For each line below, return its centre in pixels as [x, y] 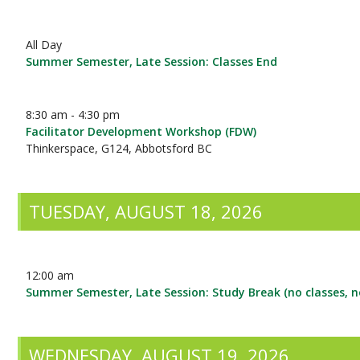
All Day [44, 45]
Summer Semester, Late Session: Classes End [152, 61]
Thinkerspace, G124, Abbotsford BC [119, 148]
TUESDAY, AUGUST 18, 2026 [146, 211]
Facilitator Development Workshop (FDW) [141, 131]
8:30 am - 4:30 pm [73, 115]
